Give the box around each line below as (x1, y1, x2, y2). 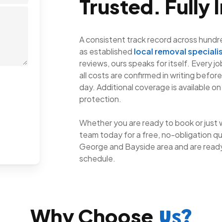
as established (79, 46, 134, 56)
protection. (79, 93, 122, 104)
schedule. (79, 153, 116, 164)
